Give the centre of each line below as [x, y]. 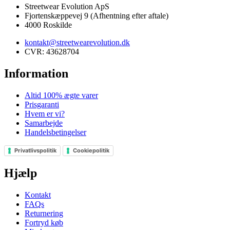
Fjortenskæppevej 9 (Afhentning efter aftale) [97, 16]
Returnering [44, 213]
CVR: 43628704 [52, 52]
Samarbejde [44, 123]
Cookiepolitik [91, 151]
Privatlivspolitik [35, 151]
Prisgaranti [42, 105]
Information [36, 74]
